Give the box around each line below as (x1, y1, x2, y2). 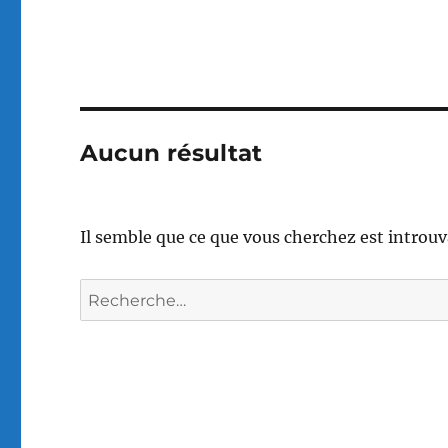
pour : (79, 310, 127, 330)
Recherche (79, 282, 163, 302)
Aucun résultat (80, 139, 263, 167)
